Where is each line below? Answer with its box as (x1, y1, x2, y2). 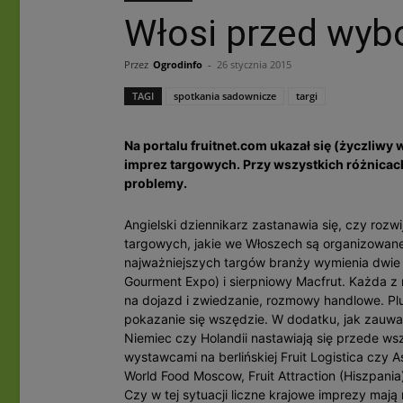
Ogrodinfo (153, 58, 202, 71)
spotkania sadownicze (174, 89, 276, 103)
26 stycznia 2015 (217, 58, 291, 71)
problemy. (124, 175, 187, 191)
